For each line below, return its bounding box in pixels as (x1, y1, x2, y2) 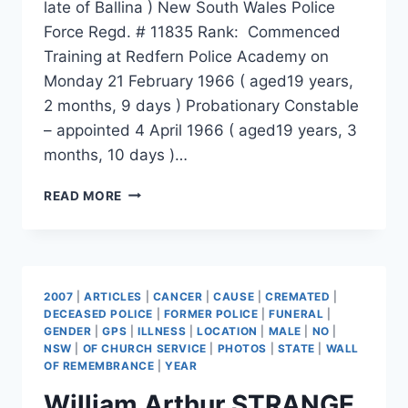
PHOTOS (217, 341, 268, 355)
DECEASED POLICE (44, 306, 153, 321)
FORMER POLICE (163, 306, 259, 321)
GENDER (44, 323, 92, 338)
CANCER (152, 289, 203, 303)
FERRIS (121, 221, 168, 237)
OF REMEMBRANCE (44, 358, 155, 372)
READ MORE (44, 188, 123, 203)
